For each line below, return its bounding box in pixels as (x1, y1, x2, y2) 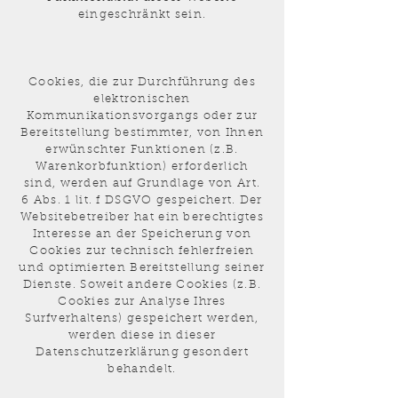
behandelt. (107, 363, 177, 375)
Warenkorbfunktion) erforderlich (36, 161, 249, 172)
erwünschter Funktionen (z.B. (45, 144, 239, 155)
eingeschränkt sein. (77, 9, 207, 20)
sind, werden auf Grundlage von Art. (23, 178, 261, 189)
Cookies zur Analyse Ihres (58, 296, 227, 307)
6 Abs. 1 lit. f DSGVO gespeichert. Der (21, 195, 263, 206)
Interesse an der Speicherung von (32, 228, 252, 240)
